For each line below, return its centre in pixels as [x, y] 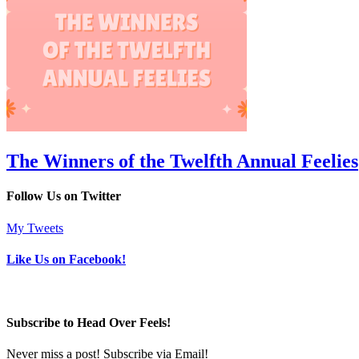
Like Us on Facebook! [66, 260]
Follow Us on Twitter [64, 196]
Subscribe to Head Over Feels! [89, 322]
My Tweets [35, 228]
